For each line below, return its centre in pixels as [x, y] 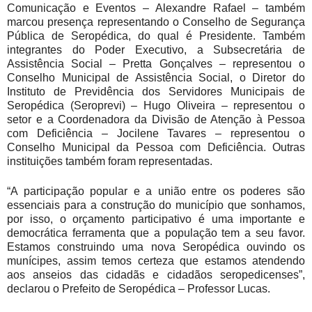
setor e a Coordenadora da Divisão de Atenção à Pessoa [156, 119]
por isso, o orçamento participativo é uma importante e [156, 219]
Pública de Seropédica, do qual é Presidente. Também [156, 36]
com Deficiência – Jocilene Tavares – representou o [156, 133]
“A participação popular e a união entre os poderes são [156, 191]
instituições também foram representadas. [110, 161]
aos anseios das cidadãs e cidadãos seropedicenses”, [156, 274]
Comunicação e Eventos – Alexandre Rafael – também [156, 8]
